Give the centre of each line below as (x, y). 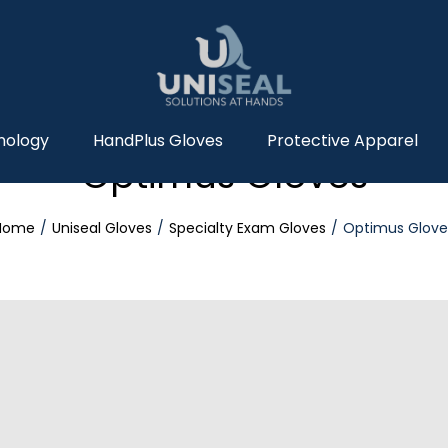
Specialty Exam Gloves (247, 227)
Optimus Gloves (224, 175)
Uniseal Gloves (102, 227)
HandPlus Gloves (158, 140)
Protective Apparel (342, 140)
